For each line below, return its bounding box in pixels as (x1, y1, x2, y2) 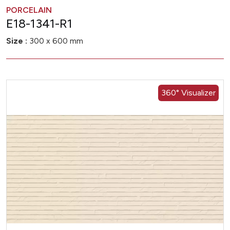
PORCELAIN (6, 5, 52, 15)
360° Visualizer (161, 87, 216, 98)
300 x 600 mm (27, 35, 83, 46)
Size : (6, 35, 27, 46)
